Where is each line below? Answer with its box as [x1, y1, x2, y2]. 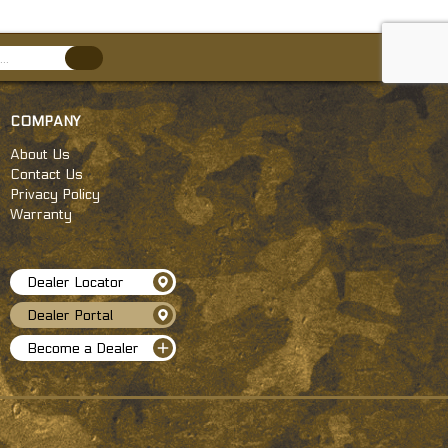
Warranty [10, 205, 72, 223]
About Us [10, 145, 70, 163]
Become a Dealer [27, 339, 139, 357]
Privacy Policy [10, 185, 100, 203]
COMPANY [10, 112, 80, 130]
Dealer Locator [27, 273, 124, 291]
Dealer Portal [27, 306, 113, 324]
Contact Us [10, 165, 83, 183]
